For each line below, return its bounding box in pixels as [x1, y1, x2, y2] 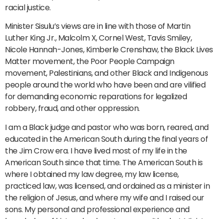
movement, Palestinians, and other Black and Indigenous [5, 67, 208, 79]
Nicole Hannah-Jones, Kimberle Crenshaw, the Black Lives [5, 44, 213, 56]
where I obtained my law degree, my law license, [5, 168, 179, 180]
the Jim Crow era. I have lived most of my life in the [5, 145, 187, 156]
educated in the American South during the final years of [5, 133, 208, 145]
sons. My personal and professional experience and [5, 203, 190, 215]
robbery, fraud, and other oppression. [5, 103, 140, 114]
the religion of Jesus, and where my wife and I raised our [5, 192, 204, 203]
